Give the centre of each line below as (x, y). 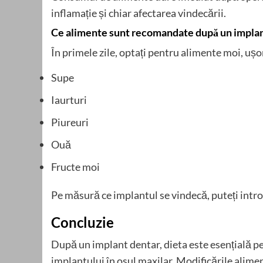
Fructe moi (75, 167)
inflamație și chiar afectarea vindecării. (139, 13)
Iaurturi (69, 100)
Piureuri (70, 122)
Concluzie (82, 222)
